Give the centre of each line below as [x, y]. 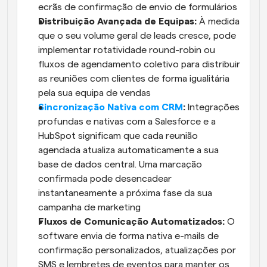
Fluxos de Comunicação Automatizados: [131, 222]
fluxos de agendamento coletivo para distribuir [139, 65]
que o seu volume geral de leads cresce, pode [137, 36]
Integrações [214, 108]
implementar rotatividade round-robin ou [127, 50]
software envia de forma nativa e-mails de [128, 236]
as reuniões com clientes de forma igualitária [134, 79]
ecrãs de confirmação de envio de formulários [138, 7]
